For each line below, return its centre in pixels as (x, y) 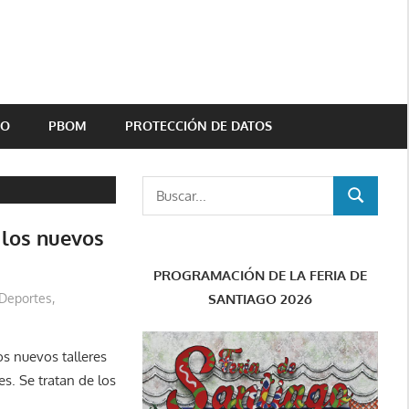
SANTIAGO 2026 (260, 299)
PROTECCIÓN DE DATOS (198, 126)
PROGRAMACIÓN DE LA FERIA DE (260, 275)
